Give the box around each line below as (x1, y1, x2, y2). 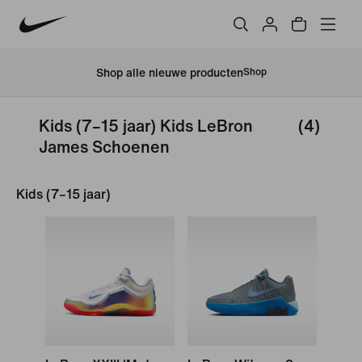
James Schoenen (39, 139, 170, 156)
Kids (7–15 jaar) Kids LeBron (39, 118, 253, 135)
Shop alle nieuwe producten (95, 66, 243, 79)
